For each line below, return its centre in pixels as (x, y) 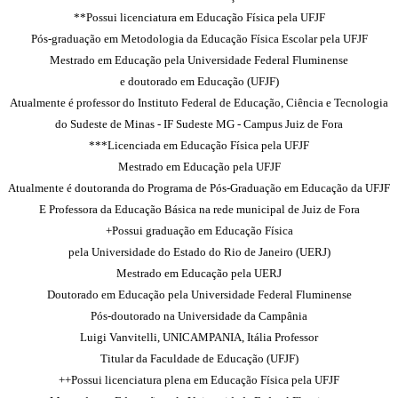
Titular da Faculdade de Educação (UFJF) (199, 358)
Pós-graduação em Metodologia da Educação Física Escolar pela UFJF (199, 39)
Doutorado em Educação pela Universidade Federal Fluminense (199, 295)
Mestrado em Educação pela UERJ (199, 273)
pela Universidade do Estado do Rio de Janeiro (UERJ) (199, 252)
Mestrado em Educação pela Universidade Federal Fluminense (199, 60)
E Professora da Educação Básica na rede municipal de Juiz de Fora (199, 209)
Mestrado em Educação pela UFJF (199, 167)
